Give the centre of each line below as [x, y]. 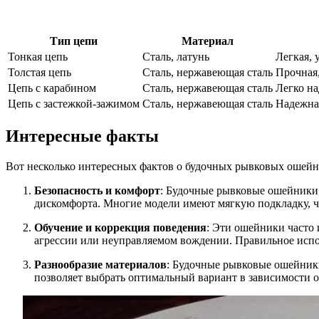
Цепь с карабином [52, 88]
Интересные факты [82, 136]
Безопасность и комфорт [97, 190]
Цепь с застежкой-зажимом [74, 104]
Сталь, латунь [176, 57]
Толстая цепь [40, 73]
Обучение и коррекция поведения [120, 227]
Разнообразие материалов [100, 264]
